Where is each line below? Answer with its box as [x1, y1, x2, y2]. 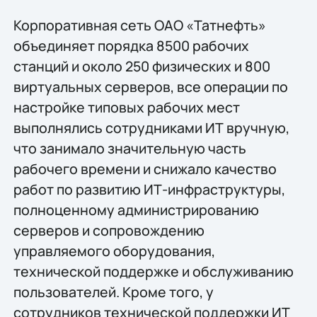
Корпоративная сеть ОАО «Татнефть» [13, 15, 266, 35]
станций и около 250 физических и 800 [13, 56, 270, 76]
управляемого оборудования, [13, 241, 215, 260]
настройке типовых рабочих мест [13, 97, 240, 117]
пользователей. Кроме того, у [13, 282, 214, 301]
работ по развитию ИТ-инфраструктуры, [13, 179, 285, 199]
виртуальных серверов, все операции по [13, 76, 288, 96]
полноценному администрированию [13, 200, 259, 219]
